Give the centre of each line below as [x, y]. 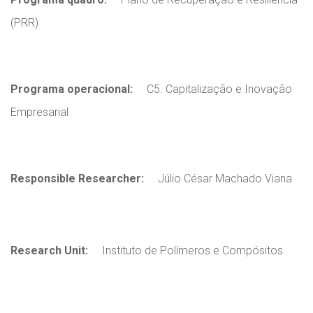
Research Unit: [49, 250]
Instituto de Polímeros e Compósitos [191, 250]
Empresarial [39, 112]
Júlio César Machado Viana [224, 178]
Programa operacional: [72, 89]
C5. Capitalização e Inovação [218, 89]
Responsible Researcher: [77, 178]
